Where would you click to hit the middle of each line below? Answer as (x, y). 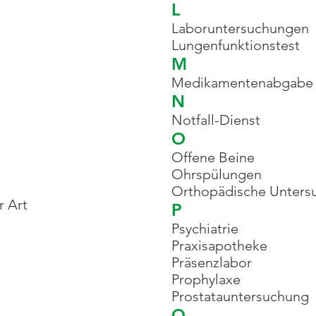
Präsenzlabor (212, 262)
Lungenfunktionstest (236, 45)
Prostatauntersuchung (240, 296)
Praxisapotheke (219, 245)
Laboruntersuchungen (240, 28)
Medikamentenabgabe (242, 83)
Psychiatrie (205, 229)
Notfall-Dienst (216, 120)
